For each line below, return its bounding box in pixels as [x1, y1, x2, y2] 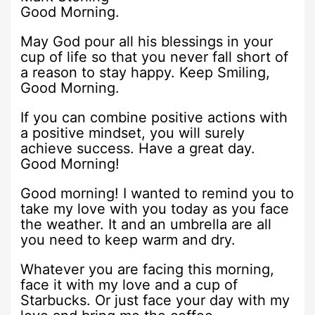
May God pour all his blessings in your [20, 32, 274, 50]
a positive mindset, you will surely [20, 124, 245, 141]
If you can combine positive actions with [20, 108, 288, 126]
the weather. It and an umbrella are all [20, 215, 272, 233]
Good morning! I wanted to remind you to [20, 184, 295, 202]
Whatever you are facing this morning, [20, 260, 275, 278]
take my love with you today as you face [20, 200, 290, 217]
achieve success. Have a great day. [20, 139, 256, 157]
